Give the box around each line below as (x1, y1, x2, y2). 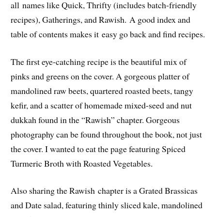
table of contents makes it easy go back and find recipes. (11, 28, 205, 40)
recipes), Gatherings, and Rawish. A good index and (11, 13, 191, 25)
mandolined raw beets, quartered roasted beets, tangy (11, 84, 194, 96)
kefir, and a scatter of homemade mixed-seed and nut (11, 99, 192, 111)
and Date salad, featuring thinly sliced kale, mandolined (11, 199, 203, 211)
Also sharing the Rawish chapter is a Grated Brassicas (11, 185, 198, 197)
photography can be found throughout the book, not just (11, 128, 202, 140)
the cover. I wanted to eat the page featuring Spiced (11, 142, 186, 155)
